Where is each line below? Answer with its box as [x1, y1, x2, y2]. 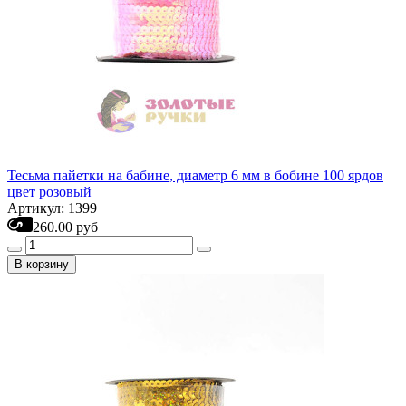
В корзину [14, 257, 69, 271]
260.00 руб [33, 219, 98, 235]
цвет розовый [7, 184, 92, 199]
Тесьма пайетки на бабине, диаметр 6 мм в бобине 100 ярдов [7, 168, 383, 183]
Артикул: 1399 [7, 200, 97, 216]
